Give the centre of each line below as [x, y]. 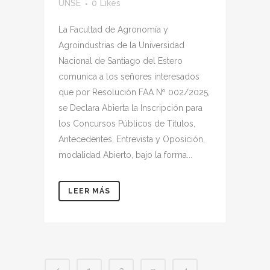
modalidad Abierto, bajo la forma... [125, 155]
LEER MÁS [89, 191]
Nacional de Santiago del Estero [121, 61]
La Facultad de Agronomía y [113, 30]
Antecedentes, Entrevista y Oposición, [132, 140]
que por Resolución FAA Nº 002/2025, [134, 93]
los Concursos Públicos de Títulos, [127, 124]
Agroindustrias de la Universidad [121, 46]
